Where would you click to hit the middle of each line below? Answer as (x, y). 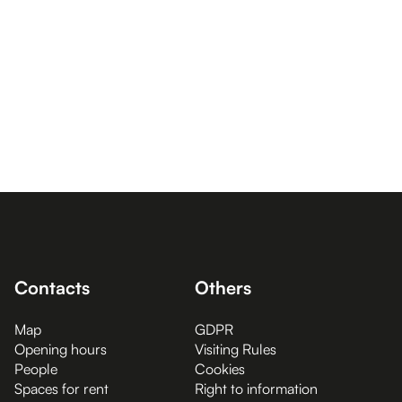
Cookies (220, 369)
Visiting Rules (236, 349)
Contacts (52, 288)
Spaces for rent (61, 389)
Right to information (256, 389)
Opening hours (61, 349)
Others (223, 288)
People (36, 369)
